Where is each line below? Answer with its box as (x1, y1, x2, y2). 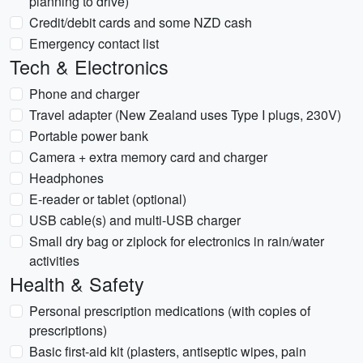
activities (29, 251, 79, 270)
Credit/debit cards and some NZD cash (29, 13, 252, 32)
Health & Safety (10, 270, 144, 297)
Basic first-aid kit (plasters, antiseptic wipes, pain (29, 342, 306, 361)
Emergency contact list (29, 34, 159, 53)
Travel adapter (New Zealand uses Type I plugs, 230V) (29, 105, 341, 124)
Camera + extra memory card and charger (29, 147, 267, 166)
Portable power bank (29, 126, 148, 145)
